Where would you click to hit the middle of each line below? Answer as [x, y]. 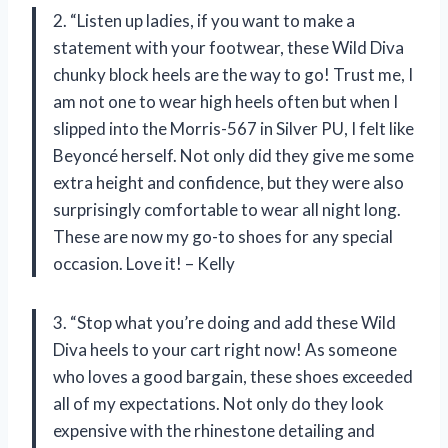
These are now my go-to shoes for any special [223, 237]
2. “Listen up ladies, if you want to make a [204, 21]
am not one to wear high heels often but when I [225, 102]
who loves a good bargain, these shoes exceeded [233, 377]
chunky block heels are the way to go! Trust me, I [233, 75]
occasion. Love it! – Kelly [144, 264]
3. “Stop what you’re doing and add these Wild [224, 323]
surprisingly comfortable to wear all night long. [227, 210]
